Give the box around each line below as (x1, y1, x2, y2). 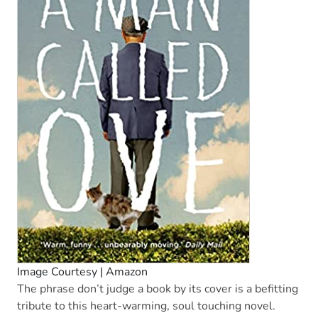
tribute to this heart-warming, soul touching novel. (17, 298, 275, 314)
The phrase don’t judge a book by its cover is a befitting (17, 281, 298, 297)
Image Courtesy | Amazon (17, 264, 148, 280)
